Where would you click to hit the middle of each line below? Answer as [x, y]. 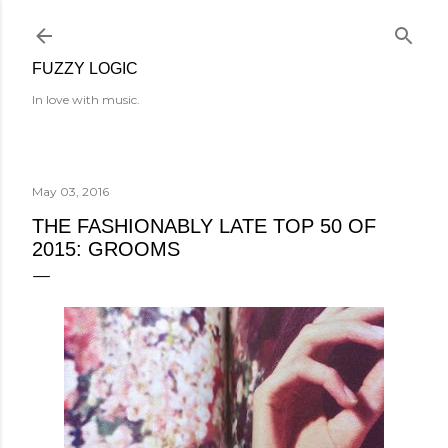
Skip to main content [224, 25]
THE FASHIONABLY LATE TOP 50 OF [204, 226]
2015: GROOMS [106, 249]
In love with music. [86, 99]
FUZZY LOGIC [85, 68]
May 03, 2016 [70, 191]
